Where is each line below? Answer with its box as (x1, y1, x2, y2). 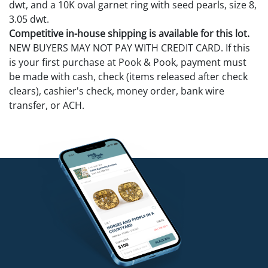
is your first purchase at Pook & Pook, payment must (9, 55, 246, 69)
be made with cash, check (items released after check (9, 69, 248, 83)
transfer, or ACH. (9, 98, 84, 112)
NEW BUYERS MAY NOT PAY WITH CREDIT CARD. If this (9, 41, 250, 54)
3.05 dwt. (9, 12, 49, 26)
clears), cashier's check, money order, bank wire (9, 84, 224, 98)
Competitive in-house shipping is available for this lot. (9, 26, 249, 40)
